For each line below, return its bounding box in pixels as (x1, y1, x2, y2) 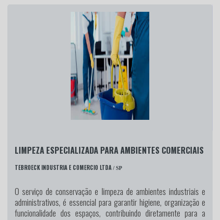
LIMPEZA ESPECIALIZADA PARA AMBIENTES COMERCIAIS (15, 143, 204, 156)
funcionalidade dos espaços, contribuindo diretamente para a (15, 206, 205, 219)
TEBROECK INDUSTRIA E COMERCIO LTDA (15, 164, 111, 172)
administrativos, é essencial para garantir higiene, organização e (15, 195, 205, 208)
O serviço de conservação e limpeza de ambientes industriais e (15, 185, 205, 197)
